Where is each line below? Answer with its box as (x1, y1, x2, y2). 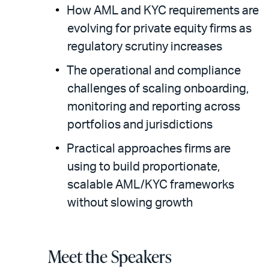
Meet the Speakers (48, 245, 172, 268)
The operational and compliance (67, 65, 241, 77)
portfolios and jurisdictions (67, 119, 213, 131)
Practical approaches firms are (67, 143, 231, 155)
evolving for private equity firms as (67, 23, 252, 35)
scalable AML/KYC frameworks (67, 179, 234, 191)
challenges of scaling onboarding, (67, 83, 249, 95)
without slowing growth (67, 197, 193, 209)
